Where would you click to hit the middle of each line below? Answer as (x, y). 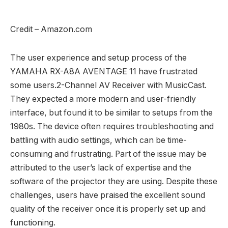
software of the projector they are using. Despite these (114, 182)
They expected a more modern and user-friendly (103, 99)
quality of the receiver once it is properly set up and (108, 209)
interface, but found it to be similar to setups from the (111, 113)
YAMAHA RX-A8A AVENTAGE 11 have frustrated (104, 72)
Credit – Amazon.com (51, 29)
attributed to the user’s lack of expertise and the (101, 168)
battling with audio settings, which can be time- (98, 140)
